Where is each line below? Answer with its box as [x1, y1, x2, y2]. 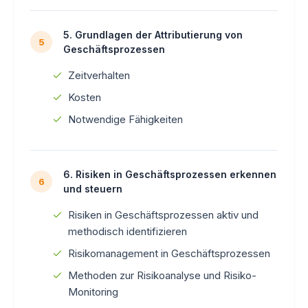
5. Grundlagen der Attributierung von [63, 28, 243, 41]
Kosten [68, 90, 101, 104]
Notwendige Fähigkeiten [68, 112, 183, 126]
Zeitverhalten [68, 68, 130, 82]
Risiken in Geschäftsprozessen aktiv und [68, 208, 258, 221]
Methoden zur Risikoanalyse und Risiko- [68, 268, 256, 282]
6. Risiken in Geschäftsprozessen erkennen [63, 168, 276, 180]
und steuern [63, 182, 122, 195]
